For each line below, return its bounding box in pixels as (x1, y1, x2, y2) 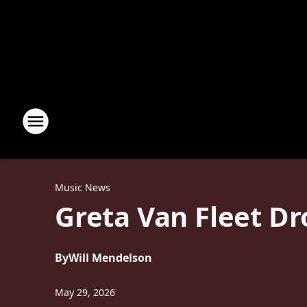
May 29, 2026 (55, 286, 115, 299)
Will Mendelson (69, 250, 152, 265)
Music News (55, 181, 110, 194)
